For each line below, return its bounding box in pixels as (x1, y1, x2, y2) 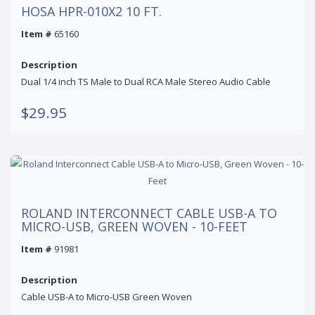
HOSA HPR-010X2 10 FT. (21, 2, 162, 20)
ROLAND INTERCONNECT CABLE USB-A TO (21, 204, 277, 221)
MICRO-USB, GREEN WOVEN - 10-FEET (21, 217, 247, 235)
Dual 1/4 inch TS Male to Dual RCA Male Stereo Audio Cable (21, 75, 271, 88)
